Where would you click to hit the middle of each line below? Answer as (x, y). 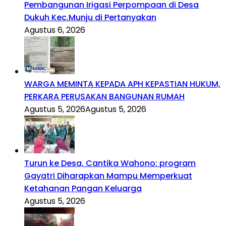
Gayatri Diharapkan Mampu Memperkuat (108, 176)
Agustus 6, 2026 (55, 30)
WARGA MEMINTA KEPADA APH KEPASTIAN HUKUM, (122, 84)
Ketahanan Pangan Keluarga (83, 188)
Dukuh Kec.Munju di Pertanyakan (90, 17)
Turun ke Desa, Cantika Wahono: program (110, 163)
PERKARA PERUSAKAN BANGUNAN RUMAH (104, 96)
